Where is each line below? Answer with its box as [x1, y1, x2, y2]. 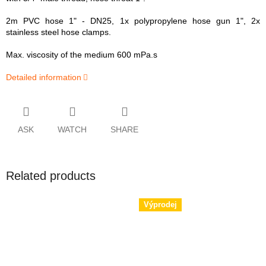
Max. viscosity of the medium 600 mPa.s [6, 50, 157, 60]
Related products [6, 169, 96, 183]
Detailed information [6, 72, 81, 83]
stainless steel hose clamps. [6, 27, 111, 37]
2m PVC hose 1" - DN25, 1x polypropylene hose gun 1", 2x [6, 16, 260, 26]
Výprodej [144, 199, 177, 209]
